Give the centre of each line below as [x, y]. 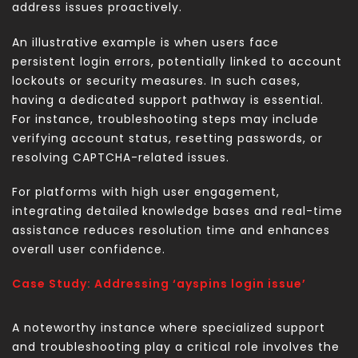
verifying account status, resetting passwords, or [167, 138]
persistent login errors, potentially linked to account [177, 61]
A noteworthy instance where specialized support [169, 327]
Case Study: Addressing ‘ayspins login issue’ [159, 283]
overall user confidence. [89, 249]
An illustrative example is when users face [145, 42]
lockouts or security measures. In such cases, [156, 80]
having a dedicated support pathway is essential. [168, 99]
